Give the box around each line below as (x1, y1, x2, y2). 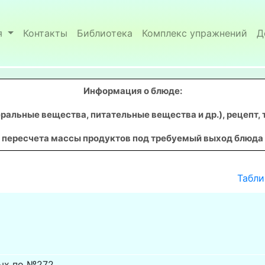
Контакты (22, 27, 67, 39)
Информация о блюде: (83, 85, 182, 97)
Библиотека (76, 27, 132, 39)
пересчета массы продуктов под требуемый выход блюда (2, 132, 263, 144)
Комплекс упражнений (141, 27, 247, 39)
